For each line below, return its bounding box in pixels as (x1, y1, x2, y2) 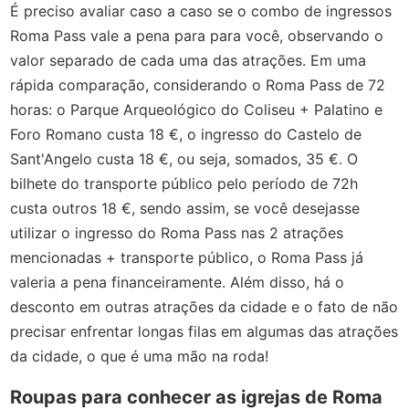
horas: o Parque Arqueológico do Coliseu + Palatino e (10, 100, 383, 119)
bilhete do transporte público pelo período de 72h (10, 173, 359, 193)
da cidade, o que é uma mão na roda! (10, 346, 269, 365)
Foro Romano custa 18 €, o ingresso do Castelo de (10, 124, 362, 143)
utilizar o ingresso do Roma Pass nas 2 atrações (10, 223, 344, 242)
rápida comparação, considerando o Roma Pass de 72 (10, 75, 386, 94)
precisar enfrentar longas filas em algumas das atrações (10, 321, 399, 341)
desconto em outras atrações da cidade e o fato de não (10, 297, 399, 316)
